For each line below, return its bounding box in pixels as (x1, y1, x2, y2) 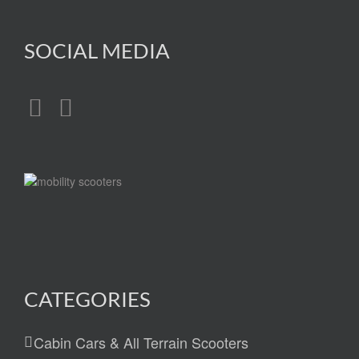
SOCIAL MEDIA (24, 38, 170, 64)
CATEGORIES (24, 285, 151, 312)
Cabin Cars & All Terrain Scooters (34, 331, 248, 353)
